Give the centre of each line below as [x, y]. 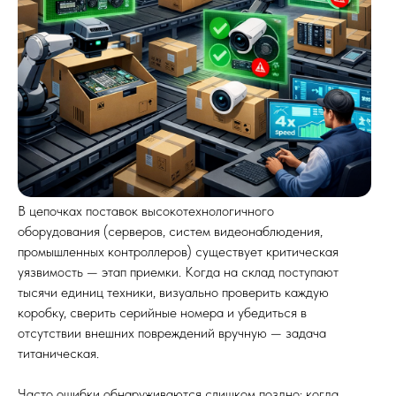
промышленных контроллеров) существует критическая [178, 251]
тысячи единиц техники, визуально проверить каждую [173, 292]
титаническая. [58, 353]
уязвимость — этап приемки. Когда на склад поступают [178, 272]
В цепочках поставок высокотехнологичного [146, 211]
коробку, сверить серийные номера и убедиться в [162, 312]
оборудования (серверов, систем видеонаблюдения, [170, 231]
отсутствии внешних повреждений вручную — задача [172, 333]
